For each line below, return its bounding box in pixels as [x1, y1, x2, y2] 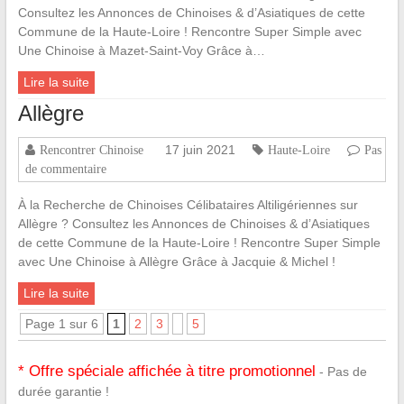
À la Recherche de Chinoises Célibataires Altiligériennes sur [17, 197, 358, 213]
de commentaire [24, 162, 106, 176]
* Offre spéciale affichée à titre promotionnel [17, 363, 316, 381]
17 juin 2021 [164, 142, 235, 158]
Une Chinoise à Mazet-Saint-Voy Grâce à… [17, 43, 265, 59]
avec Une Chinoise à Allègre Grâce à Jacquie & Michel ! [17, 254, 335, 270]
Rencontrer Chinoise [39, 143, 143, 157]
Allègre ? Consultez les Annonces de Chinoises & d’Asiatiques [17, 216, 370, 232]
